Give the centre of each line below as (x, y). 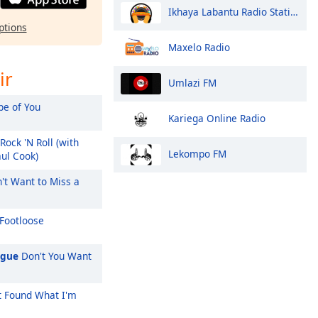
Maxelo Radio (199, 47)
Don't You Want (55, 256)
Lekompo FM (197, 153)
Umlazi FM (192, 82)
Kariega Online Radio (217, 118)
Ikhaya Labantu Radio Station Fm (229, 11)
